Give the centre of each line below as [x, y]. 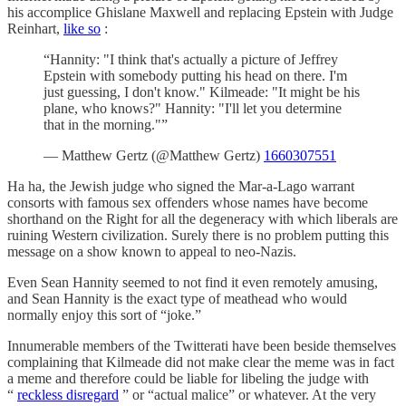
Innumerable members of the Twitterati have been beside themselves [202, 346]
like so [82, 29]
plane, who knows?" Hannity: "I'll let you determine [193, 109]
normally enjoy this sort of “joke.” [104, 315]
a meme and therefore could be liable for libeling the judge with [188, 379]
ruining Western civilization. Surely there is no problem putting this [198, 236]
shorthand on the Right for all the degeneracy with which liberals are [203, 219]
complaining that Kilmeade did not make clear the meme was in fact [201, 362]
